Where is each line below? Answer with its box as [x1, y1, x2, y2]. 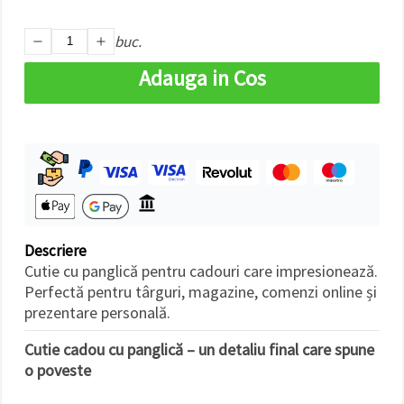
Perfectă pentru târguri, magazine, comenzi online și [24, 280, 377, 302]
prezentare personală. [24, 301, 170, 323]
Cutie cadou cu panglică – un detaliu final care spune [24, 338, 374, 360]
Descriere [24, 240, 87, 261]
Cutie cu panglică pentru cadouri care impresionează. [24, 260, 378, 281]
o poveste [24, 359, 91, 381]
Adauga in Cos [138, 63, 266, 92]
